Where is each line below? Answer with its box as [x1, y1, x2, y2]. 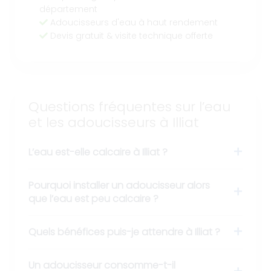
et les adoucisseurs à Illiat [28, 113, 199, 132]
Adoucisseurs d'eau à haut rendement [48, 16, 218, 28]
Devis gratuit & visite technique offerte [48, 30, 213, 42]
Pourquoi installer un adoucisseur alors [28, 178, 210, 193]
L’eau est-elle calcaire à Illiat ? [28, 145, 168, 160]
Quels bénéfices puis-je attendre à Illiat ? [28, 225, 220, 240]
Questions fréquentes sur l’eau [28, 97, 230, 116]
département [39, 3, 97, 15]
